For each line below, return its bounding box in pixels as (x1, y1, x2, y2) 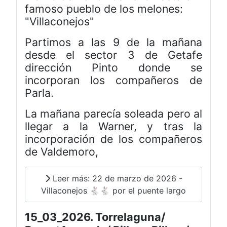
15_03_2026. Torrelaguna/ (25, 210, 165, 223)
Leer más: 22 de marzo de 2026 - (50, 173, 182, 184)
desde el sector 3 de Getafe (25, 48, 202, 62)
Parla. (25, 86, 54, 100)
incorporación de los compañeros (25, 132, 202, 146)
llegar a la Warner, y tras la (25, 120, 202, 133)
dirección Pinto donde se (25, 61, 202, 74)
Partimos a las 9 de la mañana (25, 35, 202, 49)
